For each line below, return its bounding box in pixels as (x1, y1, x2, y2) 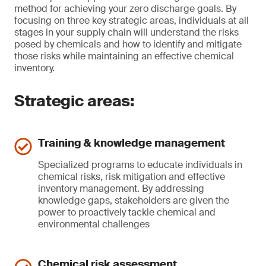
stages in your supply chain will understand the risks (14, 26, 239, 39)
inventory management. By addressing (38, 182, 204, 195)
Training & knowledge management (38, 136, 225, 150)
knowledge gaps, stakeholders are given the (38, 194, 229, 207)
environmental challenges (38, 218, 150, 230)
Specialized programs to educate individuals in (38, 159, 242, 171)
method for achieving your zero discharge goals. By (14, 2, 236, 15)
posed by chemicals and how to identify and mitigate (14, 38, 242, 50)
